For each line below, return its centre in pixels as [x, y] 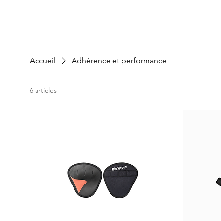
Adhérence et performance [119, 61]
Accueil [43, 61]
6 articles [43, 91]
